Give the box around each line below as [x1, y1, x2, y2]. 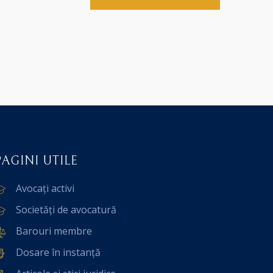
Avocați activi [16, 182, 74, 195]
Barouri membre [16, 224, 92, 238]
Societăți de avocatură [16, 203, 116, 216]
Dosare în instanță [16, 246, 101, 259]
